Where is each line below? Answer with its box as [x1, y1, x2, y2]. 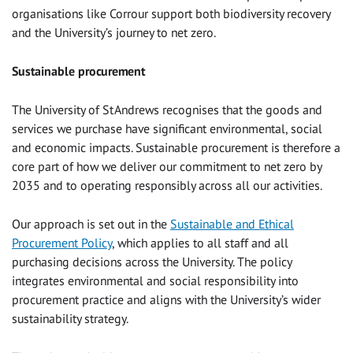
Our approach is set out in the [12, 215, 170, 232]
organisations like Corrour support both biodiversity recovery [12, 5, 330, 21]
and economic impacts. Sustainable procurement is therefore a [12, 139, 340, 155]
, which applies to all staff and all [112, 234, 288, 251]
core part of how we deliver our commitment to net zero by [12, 158, 321, 174]
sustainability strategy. [12, 310, 128, 326]
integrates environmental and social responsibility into [12, 272, 299, 288]
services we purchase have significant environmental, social [12, 120, 322, 136]
